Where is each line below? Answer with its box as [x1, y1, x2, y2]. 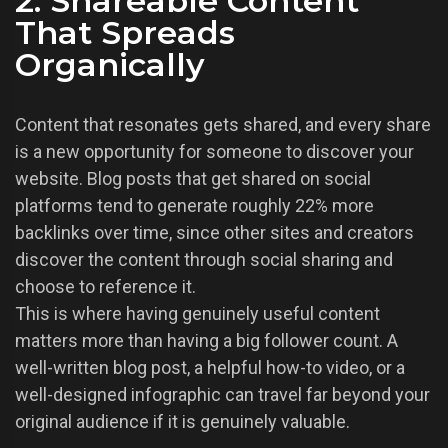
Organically [15, 45, 205, 85]
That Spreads [15, 13, 235, 53]
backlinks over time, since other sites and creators [15, 222, 414, 244]
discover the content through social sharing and [15, 249, 393, 271]
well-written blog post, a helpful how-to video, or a [15, 357, 405, 379]
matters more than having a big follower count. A [15, 330, 398, 352]
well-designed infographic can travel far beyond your [15, 384, 430, 406]
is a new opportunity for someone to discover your [15, 141, 414, 163]
